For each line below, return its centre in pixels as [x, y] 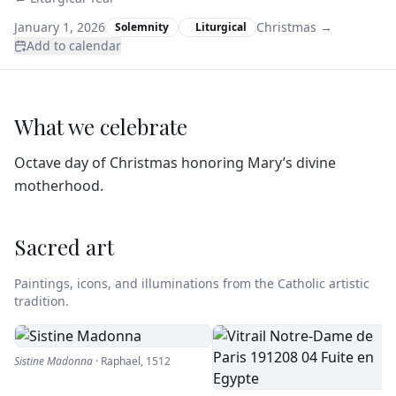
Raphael [121, 361]
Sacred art [64, 247]
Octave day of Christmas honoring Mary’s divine [175, 163]
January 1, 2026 [60, 27]
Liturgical [221, 27]
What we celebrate [101, 126]
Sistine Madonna [53, 361]
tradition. [42, 301]
